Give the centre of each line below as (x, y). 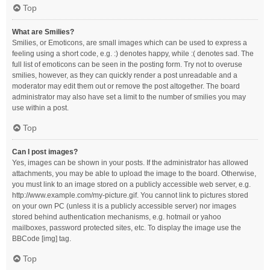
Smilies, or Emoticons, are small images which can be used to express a (130, 43)
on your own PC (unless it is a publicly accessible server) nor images (124, 206)
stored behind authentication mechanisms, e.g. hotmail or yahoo (117, 217)
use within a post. (40, 108)
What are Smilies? (43, 32)
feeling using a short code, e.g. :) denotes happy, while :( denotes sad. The (133, 54)
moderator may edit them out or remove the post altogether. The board (126, 86)
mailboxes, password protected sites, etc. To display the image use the (127, 228)
